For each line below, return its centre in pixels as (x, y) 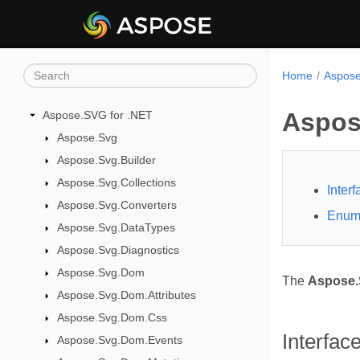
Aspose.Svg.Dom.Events (119, 340)
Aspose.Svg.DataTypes (116, 227)
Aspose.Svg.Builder (106, 160)
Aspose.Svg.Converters (117, 205)
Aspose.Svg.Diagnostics (118, 250)
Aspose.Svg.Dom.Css (112, 317)
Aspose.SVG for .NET (98, 115)
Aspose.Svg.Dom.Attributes (126, 295)
